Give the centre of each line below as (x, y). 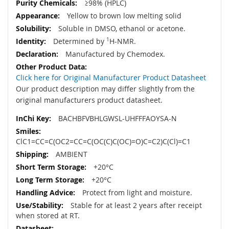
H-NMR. (123, 41)
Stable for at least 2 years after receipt (135, 205)
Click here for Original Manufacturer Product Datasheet (111, 78)
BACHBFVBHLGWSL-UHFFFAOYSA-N (117, 119)
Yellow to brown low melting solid (123, 16)
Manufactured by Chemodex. (114, 54)
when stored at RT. (48, 216)
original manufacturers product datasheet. (89, 100)
